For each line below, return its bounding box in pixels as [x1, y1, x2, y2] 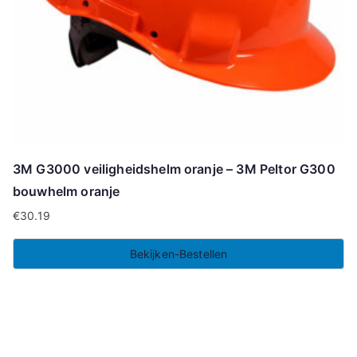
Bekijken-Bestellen [129, 246, 228, 261]
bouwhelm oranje [13, 182, 120, 199]
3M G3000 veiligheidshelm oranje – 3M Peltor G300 [13, 160, 335, 177]
